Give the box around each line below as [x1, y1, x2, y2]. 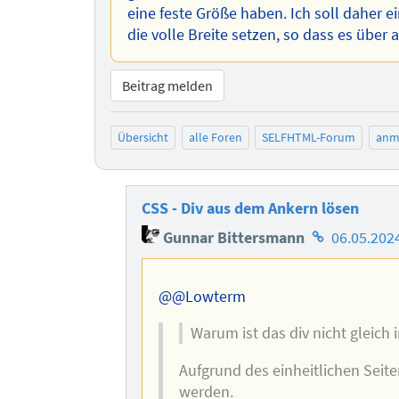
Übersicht [118, 129, 169, 146]
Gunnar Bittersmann [159, 227, 305, 248]
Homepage [307, 222, 382, 242]
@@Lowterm [158, 286, 246, 306]
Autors [307, 272, 353, 292]
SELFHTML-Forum [262, 129, 356, 146]
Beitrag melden [122, 77, 214, 95]
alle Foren [188, 129, 242, 146]
